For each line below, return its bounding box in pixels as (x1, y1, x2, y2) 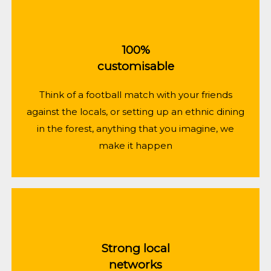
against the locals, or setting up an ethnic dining (27, 105, 244, 117)
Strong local (101, 241, 170, 256)
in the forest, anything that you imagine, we (37, 122, 234, 134)
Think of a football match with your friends (39, 88, 232, 100)
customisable (97, 59, 174, 73)
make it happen (99, 139, 172, 151)
